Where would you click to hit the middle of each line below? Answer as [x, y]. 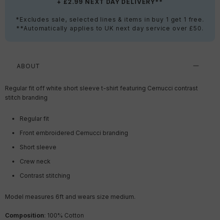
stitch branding [26, 97]
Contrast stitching [45, 175]
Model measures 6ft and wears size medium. [70, 197]
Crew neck [35, 161]
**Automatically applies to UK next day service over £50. [110, 28]
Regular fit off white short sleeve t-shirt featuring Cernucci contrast [101, 88]
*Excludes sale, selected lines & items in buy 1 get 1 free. [110, 19]
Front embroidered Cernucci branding [74, 133]
